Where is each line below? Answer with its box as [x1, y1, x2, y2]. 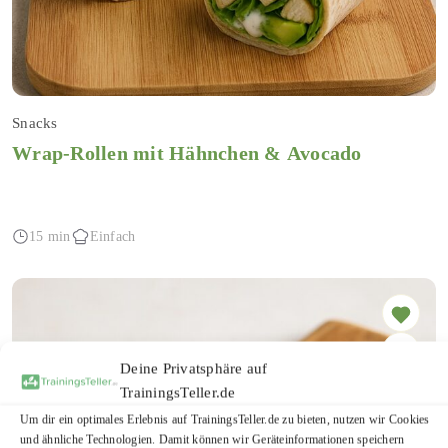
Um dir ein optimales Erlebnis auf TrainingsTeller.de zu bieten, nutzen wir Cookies [20, 412, 430, 426]
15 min [29, 228, 71, 244]
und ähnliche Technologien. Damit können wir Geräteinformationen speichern [20, 432, 405, 446]
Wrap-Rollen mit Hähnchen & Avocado [12, 142, 362, 165]
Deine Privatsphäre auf [120, 360, 268, 376]
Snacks [12, 115, 58, 132]
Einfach [89, 228, 136, 244]
